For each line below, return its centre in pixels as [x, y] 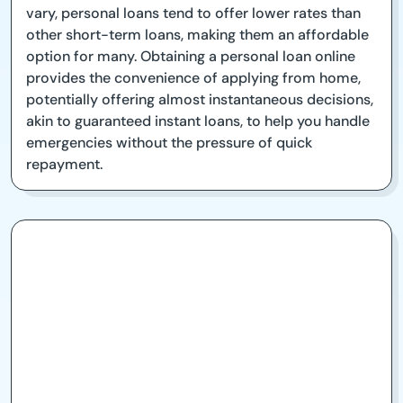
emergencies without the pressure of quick [169, 143]
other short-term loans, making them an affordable [197, 35]
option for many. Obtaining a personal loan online [191, 57]
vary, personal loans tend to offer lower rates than [193, 13]
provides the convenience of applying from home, [193, 78]
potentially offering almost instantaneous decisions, [200, 100]
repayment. [64, 165]
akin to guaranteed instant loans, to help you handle [198, 121]
